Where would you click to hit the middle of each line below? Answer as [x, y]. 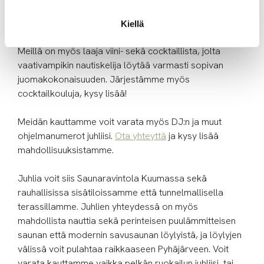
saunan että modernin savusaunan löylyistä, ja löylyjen [130, 235]
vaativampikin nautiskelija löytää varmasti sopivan [121, 65]
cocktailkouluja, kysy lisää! [72, 93]
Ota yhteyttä [141, 136]
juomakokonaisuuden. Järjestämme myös [104, 79]
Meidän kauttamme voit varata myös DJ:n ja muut [120, 121]
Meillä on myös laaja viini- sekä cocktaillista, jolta [119, 51]
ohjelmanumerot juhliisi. [66, 136]
